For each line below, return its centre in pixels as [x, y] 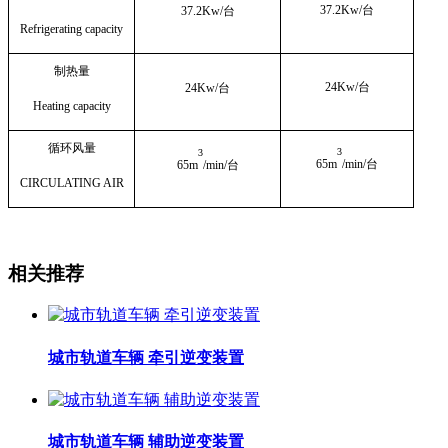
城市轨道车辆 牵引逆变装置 [146, 357]
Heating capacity [71, 105]
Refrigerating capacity [71, 28]
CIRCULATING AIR [71, 182]
